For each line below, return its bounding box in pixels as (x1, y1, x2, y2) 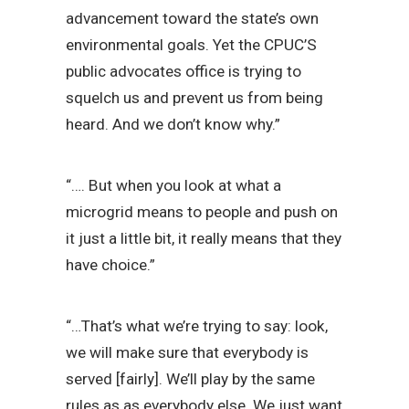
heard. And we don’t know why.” (66, 115, 280, 134)
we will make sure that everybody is (66, 343, 309, 362)
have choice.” (66, 256, 155, 275)
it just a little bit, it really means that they (66, 229, 341, 248)
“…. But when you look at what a (66, 176, 281, 195)
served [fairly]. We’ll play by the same (66, 370, 315, 389)
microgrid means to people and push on (66, 203, 338, 222)
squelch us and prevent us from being (66, 89, 323, 108)
